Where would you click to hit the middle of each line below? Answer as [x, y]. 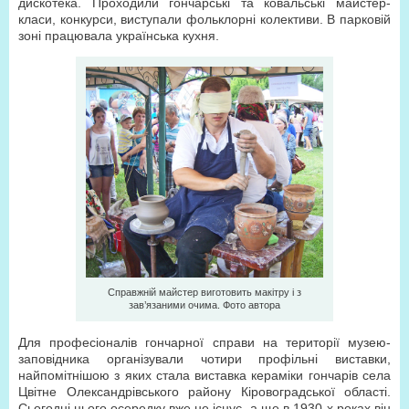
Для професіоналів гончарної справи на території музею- [204, 342]
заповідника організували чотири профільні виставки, [204, 359]
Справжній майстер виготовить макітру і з [204, 292]
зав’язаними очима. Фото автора [204, 305]
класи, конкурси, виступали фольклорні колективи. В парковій [204, 19]
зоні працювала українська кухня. [119, 36]
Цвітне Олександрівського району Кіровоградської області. [204, 392]
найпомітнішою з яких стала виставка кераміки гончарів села [204, 375]
